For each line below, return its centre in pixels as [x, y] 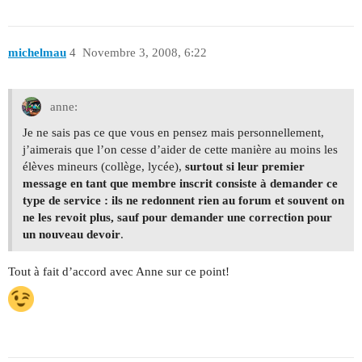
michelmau [37, 53]
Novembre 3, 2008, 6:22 [144, 53]
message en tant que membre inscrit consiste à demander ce [180, 183]
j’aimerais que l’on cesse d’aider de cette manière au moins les [180, 149]
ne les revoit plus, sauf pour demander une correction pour [177, 217]
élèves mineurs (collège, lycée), [104, 166]
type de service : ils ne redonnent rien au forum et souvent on [183, 200]
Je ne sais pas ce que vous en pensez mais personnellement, [173, 132]
